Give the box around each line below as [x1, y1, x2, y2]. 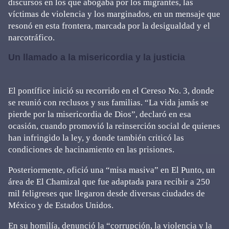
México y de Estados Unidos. [8, 200, 113, 210]
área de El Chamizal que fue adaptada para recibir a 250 [8, 177, 210, 187]
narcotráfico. [8, 33, 55, 42]
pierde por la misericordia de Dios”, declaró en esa [8, 109, 191, 119]
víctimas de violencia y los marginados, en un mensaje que [8, 9, 220, 19]
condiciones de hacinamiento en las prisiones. [8, 145, 174, 154]
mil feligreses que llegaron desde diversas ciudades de [8, 189, 205, 198]
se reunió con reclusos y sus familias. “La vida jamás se [8, 98, 209, 107]
